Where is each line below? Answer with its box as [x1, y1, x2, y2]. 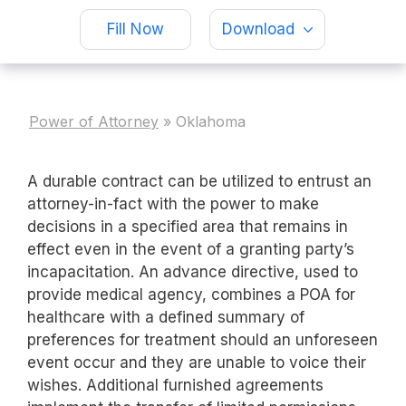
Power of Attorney [29, 112, 159, 131]
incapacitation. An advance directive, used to [27, 263, 358, 282]
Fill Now [106, 20, 164, 39]
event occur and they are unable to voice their [27, 353, 366, 372]
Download [221, 20, 295, 39]
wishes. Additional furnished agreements [27, 376, 324, 395]
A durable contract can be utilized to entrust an [27, 172, 372, 191]
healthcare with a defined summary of [27, 308, 304, 327]
